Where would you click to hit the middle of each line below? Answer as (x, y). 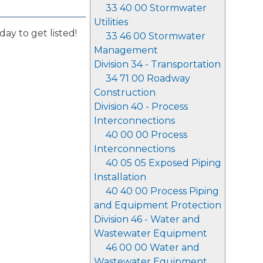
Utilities (111, 22)
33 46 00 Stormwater (156, 36)
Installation (120, 177)
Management (126, 50)
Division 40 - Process (141, 107)
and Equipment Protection (158, 205)
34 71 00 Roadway (148, 78)
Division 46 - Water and (147, 219)
